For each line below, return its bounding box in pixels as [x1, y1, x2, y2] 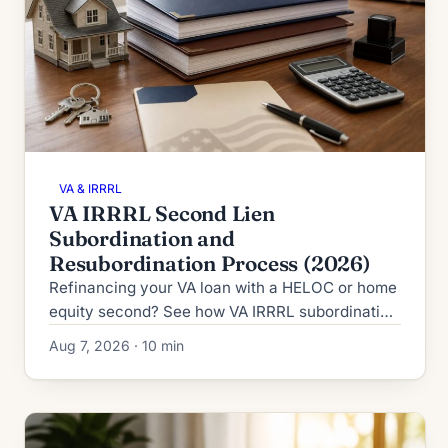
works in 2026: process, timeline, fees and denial [49, 325, 400, 345]
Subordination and [49, 225, 235, 251]
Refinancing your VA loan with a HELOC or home [49, 277, 397, 297]
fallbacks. [49, 349, 119, 369]
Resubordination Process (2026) [49, 250, 371, 276]
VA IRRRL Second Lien [49, 200, 275, 226]
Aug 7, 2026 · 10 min [49, 336, 184, 354]
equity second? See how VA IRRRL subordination [49, 301, 398, 321]
